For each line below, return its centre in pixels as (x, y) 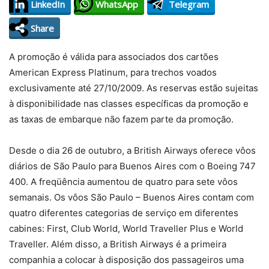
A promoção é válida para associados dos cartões (114, 57)
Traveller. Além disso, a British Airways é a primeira (118, 244)
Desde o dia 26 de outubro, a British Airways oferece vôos (132, 150)
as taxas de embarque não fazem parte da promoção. (121, 119)
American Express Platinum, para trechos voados (113, 72)
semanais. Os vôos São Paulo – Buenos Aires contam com (131, 197)
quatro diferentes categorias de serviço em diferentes (124, 213)
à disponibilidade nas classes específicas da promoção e (129, 104)
